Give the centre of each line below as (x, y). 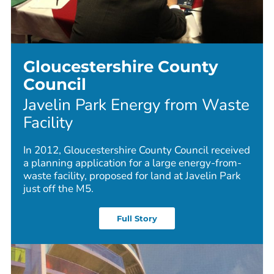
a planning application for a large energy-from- (132, 163)
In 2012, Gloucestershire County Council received (137, 150)
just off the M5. (58, 189)
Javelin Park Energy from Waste (136, 105)
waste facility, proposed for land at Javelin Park (132, 176)
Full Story (137, 219)
